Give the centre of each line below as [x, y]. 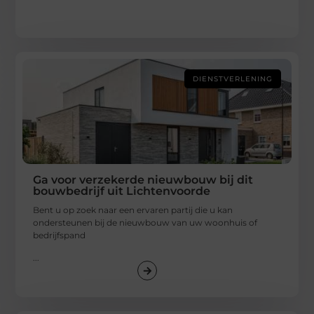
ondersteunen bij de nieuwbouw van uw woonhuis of [145, 223]
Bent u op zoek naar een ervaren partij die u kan [133, 210]
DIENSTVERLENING [232, 79]
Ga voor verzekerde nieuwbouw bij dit [143, 180]
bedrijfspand [60, 235]
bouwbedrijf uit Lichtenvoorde [122, 191]
